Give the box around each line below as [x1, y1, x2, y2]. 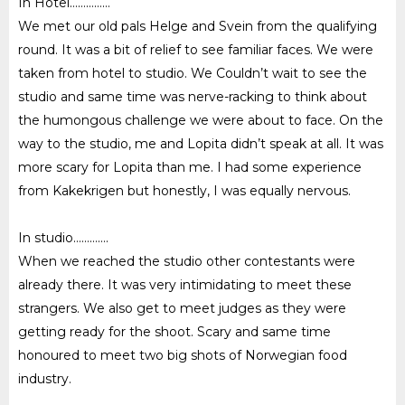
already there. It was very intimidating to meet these [18, 276, 352, 293]
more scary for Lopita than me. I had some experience [18, 158, 362, 175]
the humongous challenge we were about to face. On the [18, 111, 383, 128]
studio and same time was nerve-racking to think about [18, 88, 367, 105]
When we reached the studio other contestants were [18, 252, 355, 269]
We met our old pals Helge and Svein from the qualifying [18, 17, 377, 34]
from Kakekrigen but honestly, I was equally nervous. [18, 182, 351, 199]
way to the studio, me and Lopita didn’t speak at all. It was [18, 135, 383, 152]
